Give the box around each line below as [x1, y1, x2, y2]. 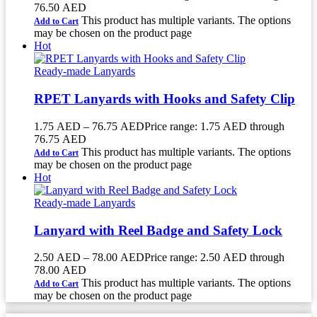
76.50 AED [34, 1, 86, 14]
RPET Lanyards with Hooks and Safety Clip [34, 91, 295, 107]
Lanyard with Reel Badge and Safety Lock [34, 222, 282, 238]
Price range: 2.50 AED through [144, 251, 284, 264]
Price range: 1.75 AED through [144, 120, 284, 132]
